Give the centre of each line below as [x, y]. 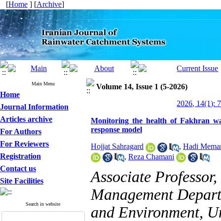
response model [116, 129]
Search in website [43, 204]
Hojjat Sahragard [117, 147]
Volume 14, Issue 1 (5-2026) [142, 87]
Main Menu [43, 84]
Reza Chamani [151, 156]
